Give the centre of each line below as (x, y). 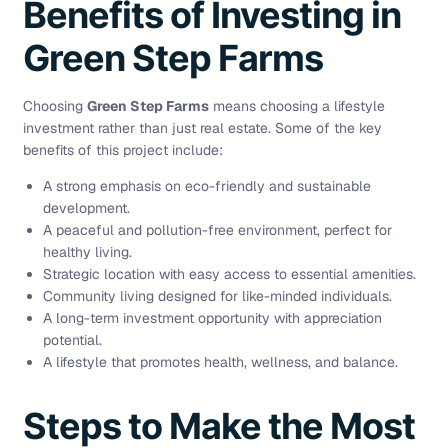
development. (86, 208)
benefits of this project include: (123, 150)
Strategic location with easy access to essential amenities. (229, 274)
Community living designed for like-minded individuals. (217, 296)
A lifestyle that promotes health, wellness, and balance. (220, 362)
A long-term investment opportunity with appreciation (212, 318)
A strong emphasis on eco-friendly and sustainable (207, 186)
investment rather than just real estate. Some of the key (202, 128)
